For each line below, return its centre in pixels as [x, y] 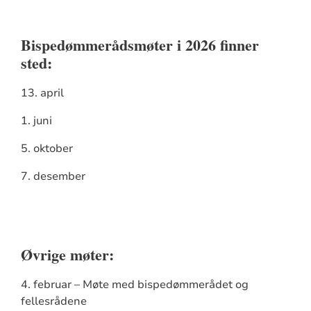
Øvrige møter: [67, 254]
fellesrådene [53, 301]
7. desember [53, 176]
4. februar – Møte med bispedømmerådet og [134, 285]
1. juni [36, 121]
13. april [42, 93]
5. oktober [47, 149]
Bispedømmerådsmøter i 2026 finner [140, 45]
